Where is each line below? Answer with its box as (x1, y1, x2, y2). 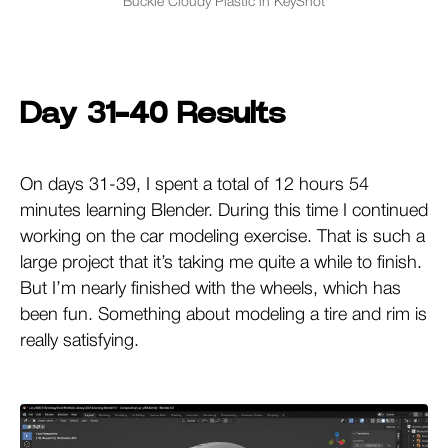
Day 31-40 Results (20, 98, 285, 129)
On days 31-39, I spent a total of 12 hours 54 (20, 176, 369, 193)
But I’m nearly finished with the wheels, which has (20, 280, 401, 297)
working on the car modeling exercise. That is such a (20, 228, 425, 245)
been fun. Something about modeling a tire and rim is (20, 306, 427, 323)
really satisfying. (20, 332, 139, 349)
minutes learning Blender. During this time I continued (20, 202, 428, 219)
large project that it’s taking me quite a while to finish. (20, 254, 422, 271)
